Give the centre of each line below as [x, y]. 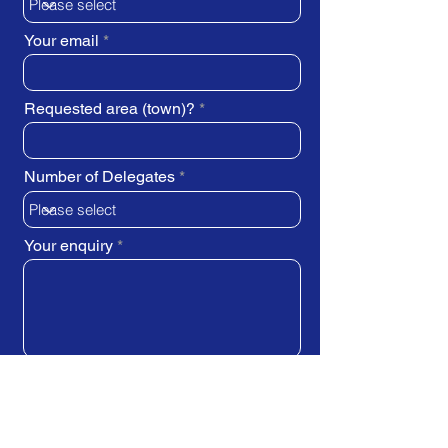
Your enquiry [68, 246]
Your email [61, 41]
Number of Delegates [99, 177]
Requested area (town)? [109, 109]
